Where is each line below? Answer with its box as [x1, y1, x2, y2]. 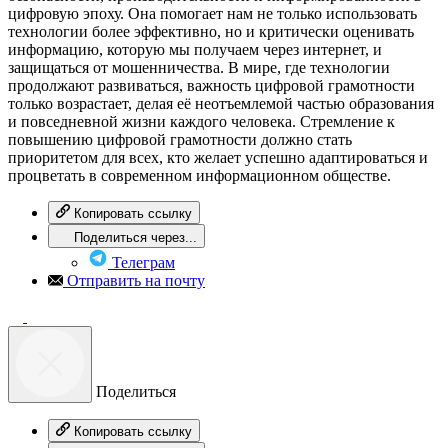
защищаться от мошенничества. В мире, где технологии [8, 59, 390, 77]
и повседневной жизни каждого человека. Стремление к [8, 113, 395, 131]
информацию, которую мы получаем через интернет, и [8, 41, 382, 59]
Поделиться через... [74, 230, 197, 246]
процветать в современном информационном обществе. [8, 167, 391, 185]
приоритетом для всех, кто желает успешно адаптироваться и [8, 149, 428, 167]
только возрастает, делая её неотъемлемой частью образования [8, 95, 434, 113]
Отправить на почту [67, 272, 205, 290]
